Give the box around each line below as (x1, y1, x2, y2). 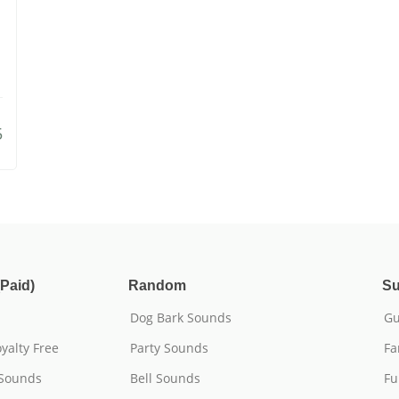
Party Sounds (130, 339, 208, 356)
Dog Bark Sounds (130, 309, 232, 326)
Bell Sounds (130, 370, 200, 387)
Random (128, 278, 186, 293)
